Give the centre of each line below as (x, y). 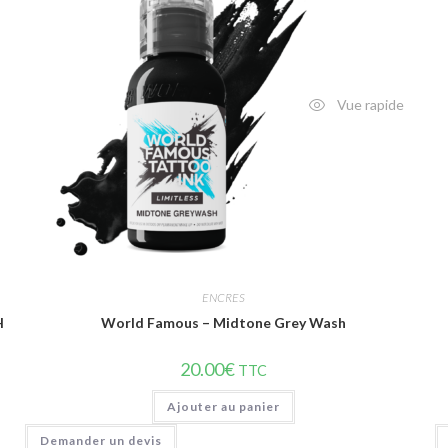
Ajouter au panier (224, 406)
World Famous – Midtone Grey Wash (224, 322)
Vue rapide (368, 105)
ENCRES (224, 297)
